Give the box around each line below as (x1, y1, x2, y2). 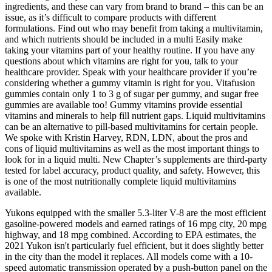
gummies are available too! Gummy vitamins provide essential (5, 100, 242, 110)
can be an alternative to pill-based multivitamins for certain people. (5, 121, 258, 132)
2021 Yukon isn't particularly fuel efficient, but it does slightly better (5, 240, 263, 251)
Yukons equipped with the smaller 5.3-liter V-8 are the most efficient (5, 208, 266, 219)
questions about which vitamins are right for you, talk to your (5, 56, 238, 67)
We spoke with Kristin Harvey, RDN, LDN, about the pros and (5, 132, 248, 143)
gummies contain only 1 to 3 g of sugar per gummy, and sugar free (5, 89, 259, 100)
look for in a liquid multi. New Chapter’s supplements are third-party (5, 154, 267, 165)
